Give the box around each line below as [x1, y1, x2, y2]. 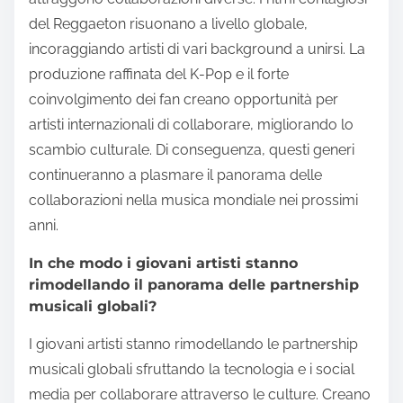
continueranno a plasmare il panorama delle [29, 166, 322, 184]
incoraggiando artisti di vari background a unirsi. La [29, 40, 365, 58]
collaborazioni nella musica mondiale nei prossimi [29, 192, 358, 210]
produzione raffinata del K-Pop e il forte [29, 66, 289, 84]
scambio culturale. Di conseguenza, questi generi [29, 141, 354, 159]
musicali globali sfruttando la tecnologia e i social [29, 361, 354, 379]
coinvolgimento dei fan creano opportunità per [29, 91, 338, 109]
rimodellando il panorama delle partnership [29, 276, 359, 294]
